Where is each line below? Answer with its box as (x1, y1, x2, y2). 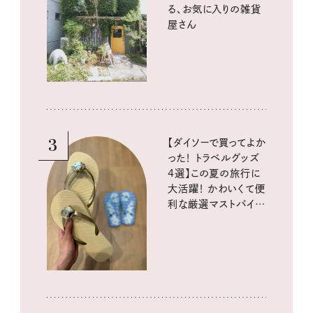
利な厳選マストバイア (168, 198, 265, 209)
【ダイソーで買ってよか (168, 137, 266, 147)
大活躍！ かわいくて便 (168, 183, 265, 194)
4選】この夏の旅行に (168, 168, 261, 178)
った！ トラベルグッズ (168, 152, 260, 163)
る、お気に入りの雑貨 (168, 4, 261, 14)
